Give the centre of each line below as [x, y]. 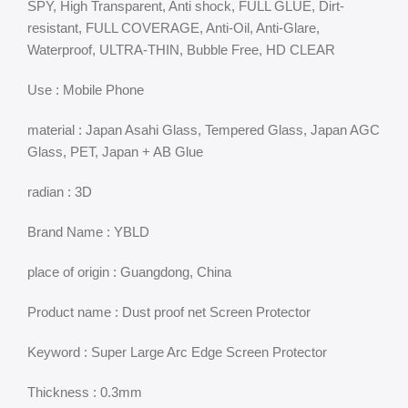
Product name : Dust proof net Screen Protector [169, 312]
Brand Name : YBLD [88, 232]
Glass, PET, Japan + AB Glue [115, 152]
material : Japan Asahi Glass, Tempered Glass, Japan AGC [204, 130]
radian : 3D [60, 192]
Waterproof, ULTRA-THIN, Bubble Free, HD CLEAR [181, 50]
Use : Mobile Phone [86, 90]
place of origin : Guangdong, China [129, 272]
